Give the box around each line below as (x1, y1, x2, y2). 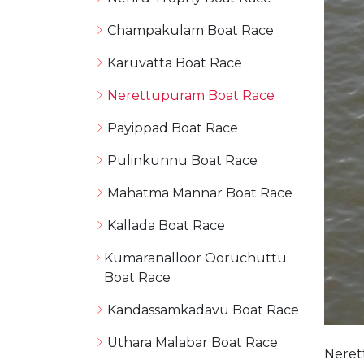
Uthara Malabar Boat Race (107, 335, 278, 350)
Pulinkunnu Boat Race (107, 153, 258, 168)
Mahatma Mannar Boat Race (107, 185, 292, 201)
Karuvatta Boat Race (107, 55, 242, 71)
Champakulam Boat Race (107, 23, 274, 38)
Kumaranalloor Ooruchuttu (104, 250, 288, 266)
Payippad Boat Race (107, 120, 238, 136)
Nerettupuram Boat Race (107, 88, 275, 103)
